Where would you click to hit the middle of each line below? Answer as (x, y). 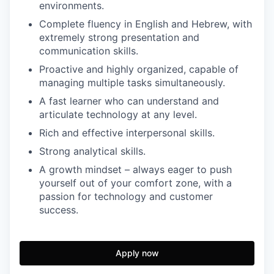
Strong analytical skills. (92, 151)
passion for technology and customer (126, 197)
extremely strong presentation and (119, 38)
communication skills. (89, 51)
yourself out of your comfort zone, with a (135, 183)
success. (59, 210)
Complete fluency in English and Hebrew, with (146, 24)
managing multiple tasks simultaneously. (132, 83)
